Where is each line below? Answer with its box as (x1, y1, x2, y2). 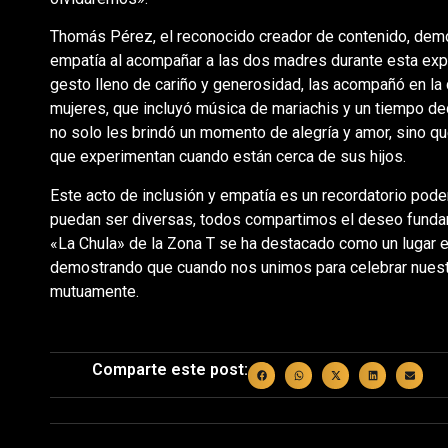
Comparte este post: (92, 359, 249, 379)
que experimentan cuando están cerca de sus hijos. (49, 147, 406, 167)
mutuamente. (49, 281, 139, 301)
